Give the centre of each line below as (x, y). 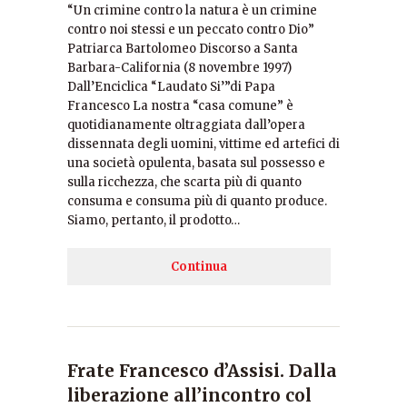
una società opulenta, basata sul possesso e (196, 163)
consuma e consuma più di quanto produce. (197, 201)
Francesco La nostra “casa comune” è (180, 106)
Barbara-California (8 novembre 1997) (179, 68)
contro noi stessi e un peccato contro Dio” (191, 30)
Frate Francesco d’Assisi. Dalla (202, 371)
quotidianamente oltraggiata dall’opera (186, 125)
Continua (199, 267)
